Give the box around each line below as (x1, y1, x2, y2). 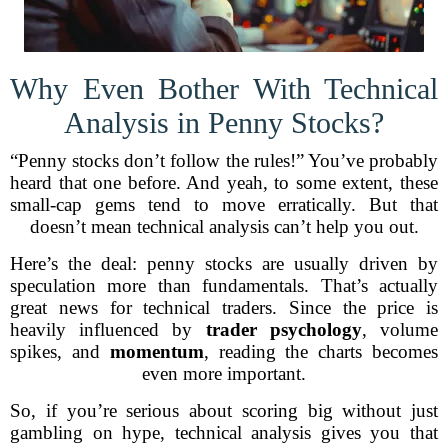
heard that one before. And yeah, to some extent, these (10, 172, 438, 193)
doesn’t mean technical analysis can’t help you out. (29, 216, 419, 237)
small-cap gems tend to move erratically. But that (10, 194, 438, 215)
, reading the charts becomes (203, 341, 439, 362)
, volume (361, 319, 439, 340)
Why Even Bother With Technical (10, 72, 438, 105)
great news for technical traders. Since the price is (10, 297, 438, 318)
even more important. (142, 363, 306, 384)
